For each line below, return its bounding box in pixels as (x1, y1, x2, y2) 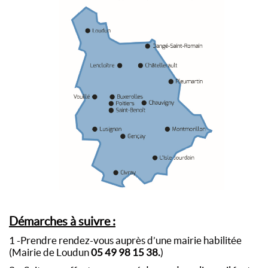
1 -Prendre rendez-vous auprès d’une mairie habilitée (9, 234, 242, 246)
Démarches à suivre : (9, 214, 115, 228)
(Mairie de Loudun (9, 246, 91, 258)
